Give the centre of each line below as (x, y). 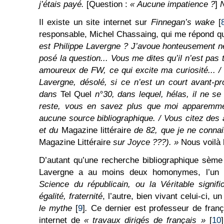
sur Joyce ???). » (144, 142)
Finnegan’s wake (183, 22)
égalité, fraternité (71, 196)
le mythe (55, 208)
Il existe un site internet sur (95, 22)
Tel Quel (76, 94)
